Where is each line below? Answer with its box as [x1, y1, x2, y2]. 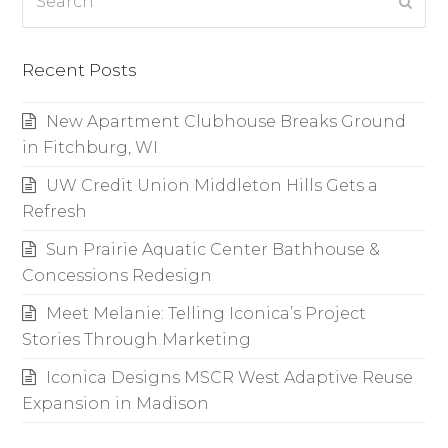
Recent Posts [22, 58, 138, 80]
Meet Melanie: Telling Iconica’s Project [46, 303, 367, 323]
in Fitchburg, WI [22, 137, 159, 157]
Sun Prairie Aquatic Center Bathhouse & [46, 239, 381, 259]
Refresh [22, 201, 88, 221]
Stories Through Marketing [22, 329, 252, 349]
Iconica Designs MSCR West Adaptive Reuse [46, 367, 414, 387]
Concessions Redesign [22, 265, 213, 285]
